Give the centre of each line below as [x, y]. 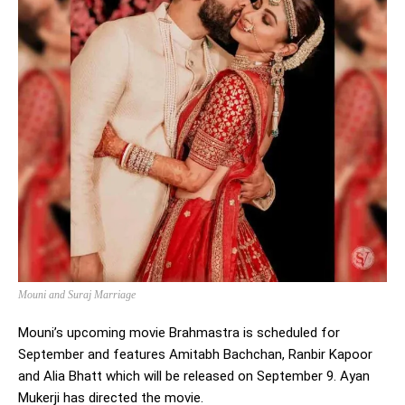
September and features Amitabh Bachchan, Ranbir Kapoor [195, 355]
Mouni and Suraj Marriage [77, 295]
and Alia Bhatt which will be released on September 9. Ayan [194, 377]
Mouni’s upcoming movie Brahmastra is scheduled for [179, 333]
